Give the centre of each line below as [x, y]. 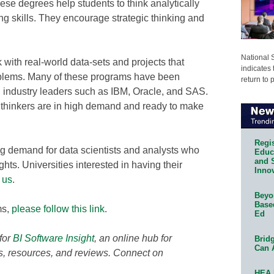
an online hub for [135, 238]
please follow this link [58, 209]
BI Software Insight [54, 238]
